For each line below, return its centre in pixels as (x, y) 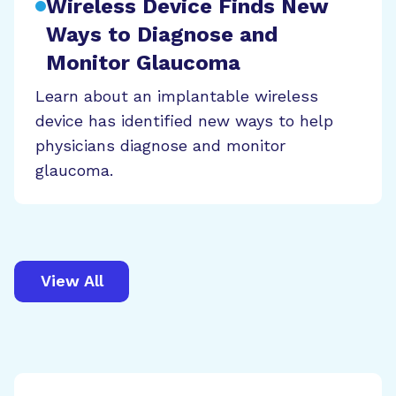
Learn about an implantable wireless (177, 95)
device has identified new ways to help (184, 120)
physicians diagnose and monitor (160, 145)
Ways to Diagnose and (162, 34)
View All (72, 281)
